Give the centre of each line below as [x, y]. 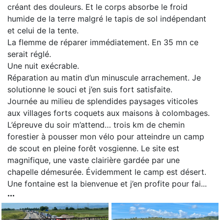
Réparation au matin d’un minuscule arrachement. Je [104, 77]
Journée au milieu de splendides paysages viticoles [103, 101]
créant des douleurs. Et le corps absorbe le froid [97, 7]
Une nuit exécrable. [43, 66]
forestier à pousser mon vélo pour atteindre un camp [106, 136]
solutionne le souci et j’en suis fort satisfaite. [90, 89]
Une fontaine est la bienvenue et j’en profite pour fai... [107, 183]
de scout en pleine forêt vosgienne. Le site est [93, 148]
